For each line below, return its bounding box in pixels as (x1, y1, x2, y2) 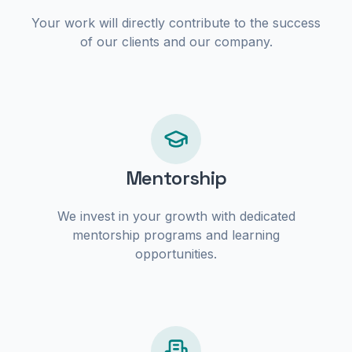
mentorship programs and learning (72, 227, 280, 243)
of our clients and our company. (79, 34, 273, 49)
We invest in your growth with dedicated (57, 208, 295, 224)
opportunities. (135, 246, 217, 262)
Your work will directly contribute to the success (31, 15, 321, 31)
